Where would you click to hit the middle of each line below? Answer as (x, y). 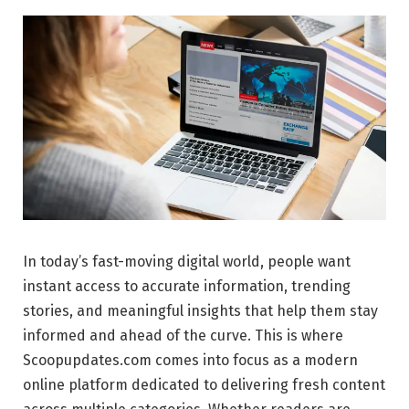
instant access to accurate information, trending (187, 286)
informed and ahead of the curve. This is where (183, 335)
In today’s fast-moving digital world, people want (187, 261)
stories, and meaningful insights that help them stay (200, 310)
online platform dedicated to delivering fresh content (204, 384)
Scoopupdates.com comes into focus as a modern (190, 360)
